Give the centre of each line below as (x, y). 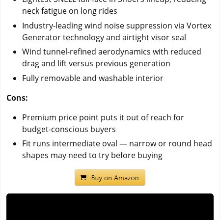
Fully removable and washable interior (93, 78)
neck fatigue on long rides (70, 11)
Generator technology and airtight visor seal (104, 37)
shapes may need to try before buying (92, 155)
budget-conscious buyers (69, 129)
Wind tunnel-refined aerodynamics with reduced (112, 52)
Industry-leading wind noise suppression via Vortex (117, 25)
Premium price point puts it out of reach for (103, 117)
